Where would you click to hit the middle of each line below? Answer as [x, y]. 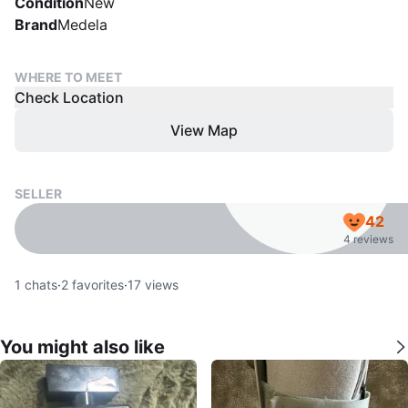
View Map [204, 130]
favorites [96, 285]
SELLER [38, 194]
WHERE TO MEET [68, 77]
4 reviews [368, 239]
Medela [82, 25]
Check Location [69, 97]
